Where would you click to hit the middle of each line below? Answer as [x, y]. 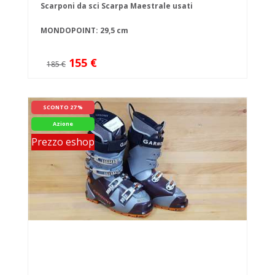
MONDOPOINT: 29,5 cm [84, 31]
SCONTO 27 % [63, 107]
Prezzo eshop [63, 142]
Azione [63, 124]
